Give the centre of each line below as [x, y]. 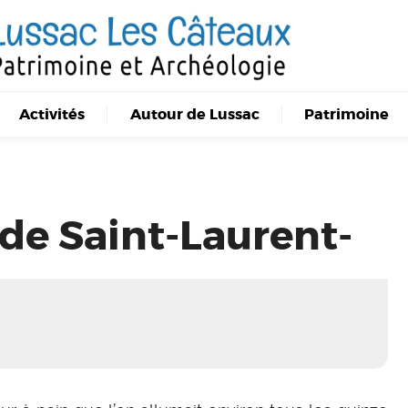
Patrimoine [346, 114]
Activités [52, 114]
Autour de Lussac [194, 114]
